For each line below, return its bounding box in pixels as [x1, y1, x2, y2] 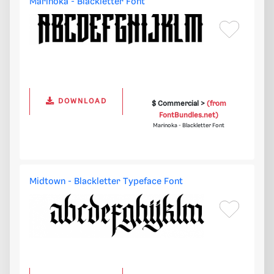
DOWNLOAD [54, 97, 107, 106]
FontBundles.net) [159, 111, 219, 120]
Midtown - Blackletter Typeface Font [29, 177, 183, 187]
